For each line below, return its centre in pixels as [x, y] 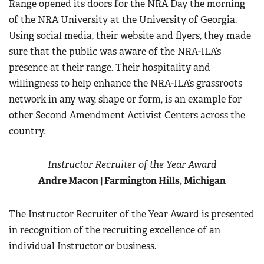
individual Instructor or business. [84, 246]
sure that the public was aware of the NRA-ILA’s [115, 52]
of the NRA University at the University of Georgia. [123, 20]
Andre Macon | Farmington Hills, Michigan [132, 181]
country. [27, 131]
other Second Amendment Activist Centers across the [127, 115]
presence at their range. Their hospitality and [110, 67]
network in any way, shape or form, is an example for [125, 99]
